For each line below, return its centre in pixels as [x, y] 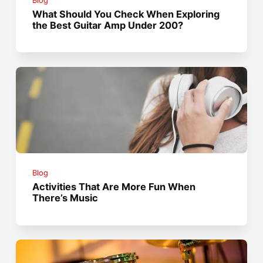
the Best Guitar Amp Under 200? [108, 25]
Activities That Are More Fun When [114, 187]
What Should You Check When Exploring [126, 14]
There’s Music [65, 198]
